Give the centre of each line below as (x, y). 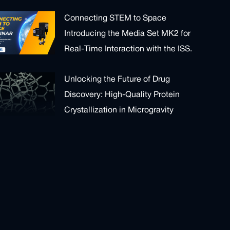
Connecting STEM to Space (116, 19)
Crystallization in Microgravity (119, 111)
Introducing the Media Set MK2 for (128, 34)
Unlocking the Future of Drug (117, 80)
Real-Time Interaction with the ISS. (128, 50)
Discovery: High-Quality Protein (122, 95)
